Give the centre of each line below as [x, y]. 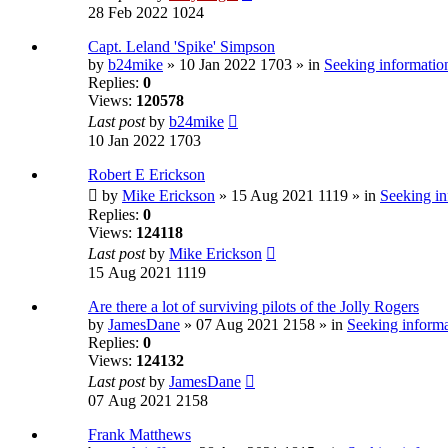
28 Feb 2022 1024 [146, 13]
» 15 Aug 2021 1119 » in [297, 196]
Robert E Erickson [146, 175]
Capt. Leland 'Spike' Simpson [181, 47]
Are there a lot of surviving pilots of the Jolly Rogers [253, 307]
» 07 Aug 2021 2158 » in [263, 325]
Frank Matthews [139, 435]
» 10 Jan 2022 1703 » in [243, 65]
